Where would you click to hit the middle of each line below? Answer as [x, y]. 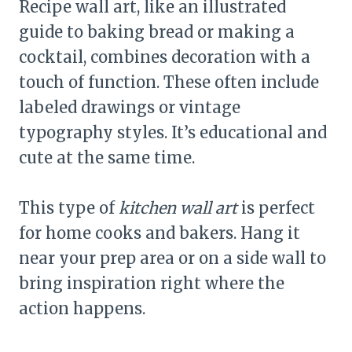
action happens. [82, 308]
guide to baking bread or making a [157, 31]
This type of [69, 207]
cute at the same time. [107, 157]
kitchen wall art [178, 207]
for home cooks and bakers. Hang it [159, 233]
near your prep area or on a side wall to [172, 258]
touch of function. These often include [169, 82]
